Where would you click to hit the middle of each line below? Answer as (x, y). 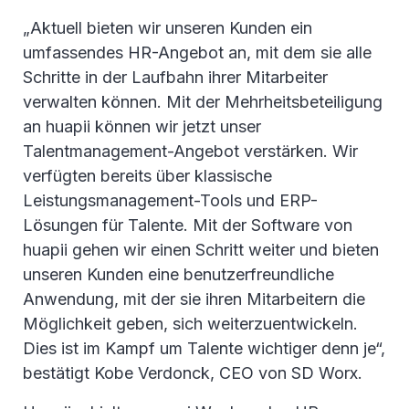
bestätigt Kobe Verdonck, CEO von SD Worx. (193, 373)
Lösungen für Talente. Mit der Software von (188, 225)
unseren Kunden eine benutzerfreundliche (178, 275)
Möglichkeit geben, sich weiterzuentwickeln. (190, 324)
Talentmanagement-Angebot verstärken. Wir (190, 152)
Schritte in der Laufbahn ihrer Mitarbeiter (175, 78)
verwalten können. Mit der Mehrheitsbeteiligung (203, 102)
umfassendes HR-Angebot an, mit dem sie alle (197, 53)
